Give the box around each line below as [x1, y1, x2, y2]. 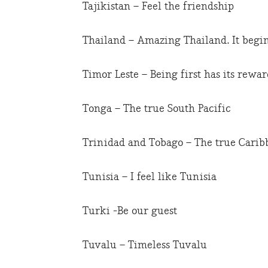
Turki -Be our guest [83, 205, 177, 218]
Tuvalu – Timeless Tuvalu [83, 239, 207, 252]
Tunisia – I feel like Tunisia [83, 170, 217, 184]
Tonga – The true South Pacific [83, 102, 231, 115]
